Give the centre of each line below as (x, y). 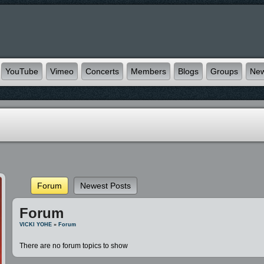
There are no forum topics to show (74, 246)
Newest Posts (106, 186)
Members (148, 71)
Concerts (102, 71)
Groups (224, 71)
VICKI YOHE (36, 225)
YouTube (22, 71)
